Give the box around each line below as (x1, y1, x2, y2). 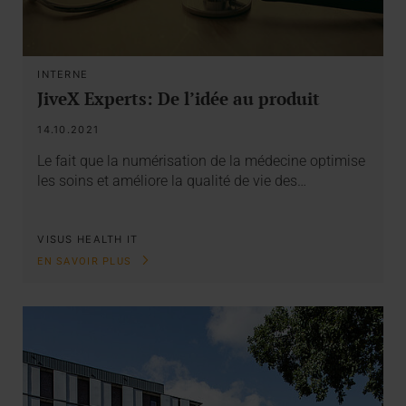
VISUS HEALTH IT (37, 233, 139, 246)
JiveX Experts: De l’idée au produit (37, 86, 321, 110)
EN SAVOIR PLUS (37, 255, 136, 267)
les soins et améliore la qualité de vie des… (37, 171, 307, 189)
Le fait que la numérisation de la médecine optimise (37, 151, 366, 169)
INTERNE (37, 67, 89, 81)
